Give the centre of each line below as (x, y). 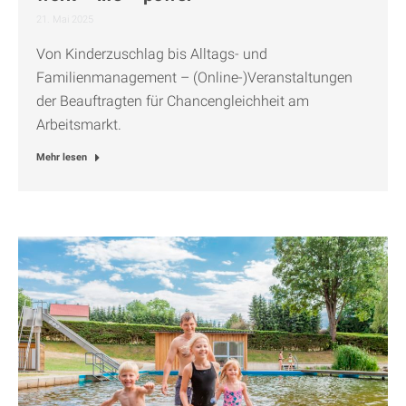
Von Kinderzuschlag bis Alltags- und (152, 54)
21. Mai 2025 (65, 20)
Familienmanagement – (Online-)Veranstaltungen (194, 78)
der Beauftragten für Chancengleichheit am (173, 101)
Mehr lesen (62, 158)
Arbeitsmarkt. (79, 125)
